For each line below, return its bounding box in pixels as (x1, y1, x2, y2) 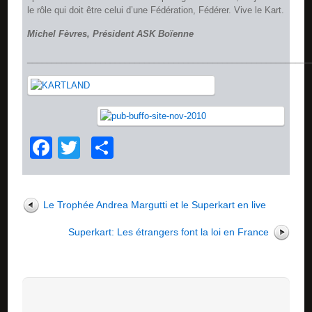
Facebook (52, 135, 152, 161)
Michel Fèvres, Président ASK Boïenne (27, 29, 194, 40)
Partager (114, 135, 201, 161)
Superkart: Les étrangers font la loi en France (68, 226, 269, 238)
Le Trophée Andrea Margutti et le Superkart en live (43, 199, 267, 211)
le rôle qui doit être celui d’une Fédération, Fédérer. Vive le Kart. (27, 4, 285, 15)
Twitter (80, 135, 147, 161)
